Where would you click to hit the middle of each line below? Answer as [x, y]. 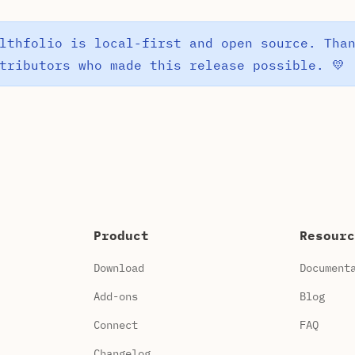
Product [122, 235]
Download [119, 268]
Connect [116, 325]
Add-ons [116, 296]
